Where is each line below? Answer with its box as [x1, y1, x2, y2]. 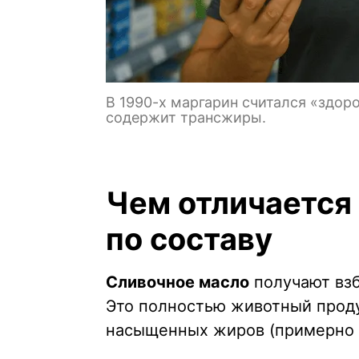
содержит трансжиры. [106, 109, 266, 127]
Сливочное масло [106, 272, 249, 292]
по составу [106, 220, 272, 258]
